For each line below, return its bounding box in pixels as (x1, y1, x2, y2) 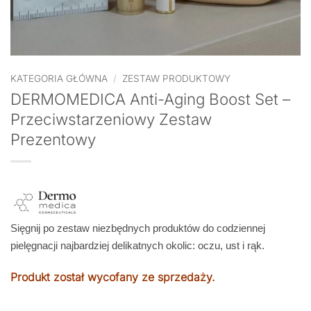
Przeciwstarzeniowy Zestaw (10, 109, 212, 128)
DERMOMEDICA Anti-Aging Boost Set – (10, 89, 290, 108)
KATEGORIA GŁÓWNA (10, 73, 108, 84)
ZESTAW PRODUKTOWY (122, 73, 231, 84)
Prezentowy (10, 129, 96, 149)
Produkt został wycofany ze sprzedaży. (10, 269, 215, 284)
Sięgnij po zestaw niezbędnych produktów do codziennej (10, 222, 265, 234)
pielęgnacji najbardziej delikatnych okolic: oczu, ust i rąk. (10, 239, 264, 251)
